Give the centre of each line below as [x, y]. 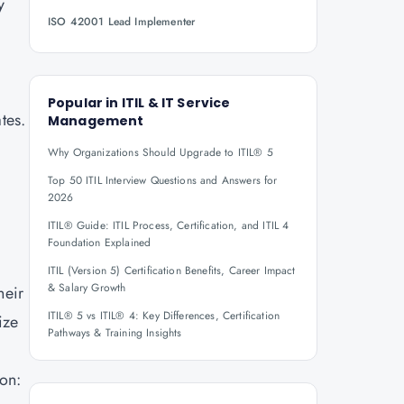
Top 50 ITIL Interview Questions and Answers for [163, 180]
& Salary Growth [87, 288]
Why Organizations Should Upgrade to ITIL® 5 [161, 152]
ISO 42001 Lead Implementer [122, 22]
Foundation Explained [100, 243]
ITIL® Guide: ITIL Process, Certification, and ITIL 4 [169, 225]
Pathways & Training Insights [115, 333]
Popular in [85, 103]
